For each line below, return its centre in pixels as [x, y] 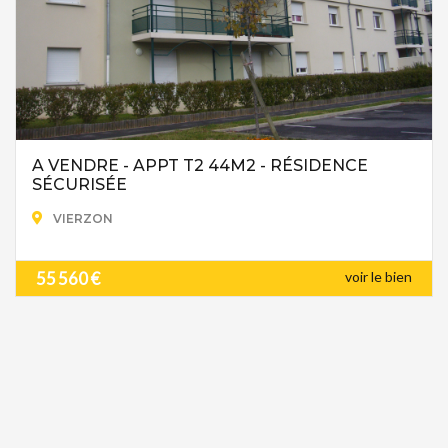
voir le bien [378, 276]
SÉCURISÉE [79, 184]
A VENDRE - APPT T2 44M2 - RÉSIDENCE [200, 165]
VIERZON [81, 218]
